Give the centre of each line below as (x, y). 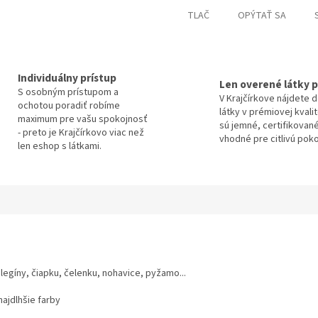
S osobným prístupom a (68, 92)
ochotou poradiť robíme (68, 105)
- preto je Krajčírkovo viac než (81, 132)
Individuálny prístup (67, 78)
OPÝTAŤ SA (262, 16)
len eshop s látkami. (59, 146)
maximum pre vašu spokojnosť (82, 119)
